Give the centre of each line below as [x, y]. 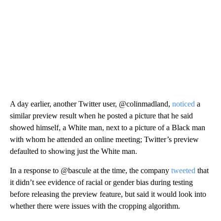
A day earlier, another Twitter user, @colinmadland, [91, 104]
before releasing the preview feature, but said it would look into [108, 194]
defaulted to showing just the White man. [74, 151]
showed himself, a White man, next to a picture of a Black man [108, 127]
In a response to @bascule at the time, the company [91, 170]
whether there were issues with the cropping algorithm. [95, 206]
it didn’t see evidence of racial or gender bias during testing [101, 182]
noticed [184, 104]
